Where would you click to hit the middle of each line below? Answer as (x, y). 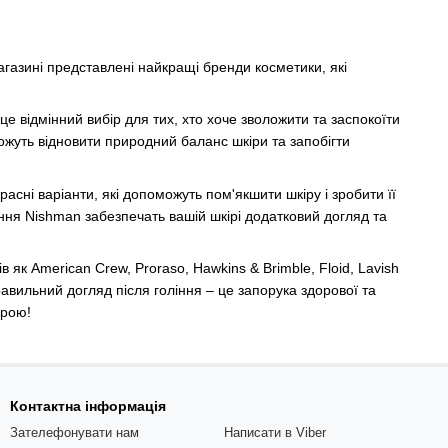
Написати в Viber (275, 433)
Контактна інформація (88, 406)
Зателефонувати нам (74, 433)
